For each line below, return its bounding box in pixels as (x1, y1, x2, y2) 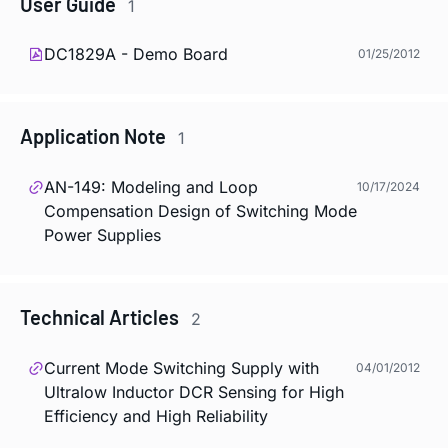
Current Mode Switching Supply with (44, 357, 319, 378)
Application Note (20, 124, 170, 149)
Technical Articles (20, 305, 183, 329)
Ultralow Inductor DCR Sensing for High (44, 381, 344, 402)
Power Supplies (44, 225, 161, 245)
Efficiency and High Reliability (44, 405, 268, 426)
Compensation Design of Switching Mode (44, 201, 357, 221)
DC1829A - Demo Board (44, 44, 228, 65)
